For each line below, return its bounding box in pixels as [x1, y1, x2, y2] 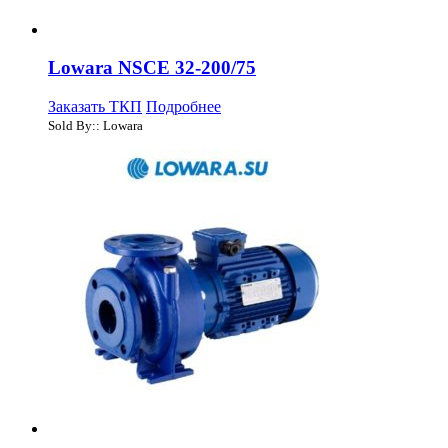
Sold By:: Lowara [48, 118, 143, 133]
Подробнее [146, 98, 221, 115]
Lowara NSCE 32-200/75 [48, 57, 256, 79]
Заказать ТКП [48, 98, 142, 115]
